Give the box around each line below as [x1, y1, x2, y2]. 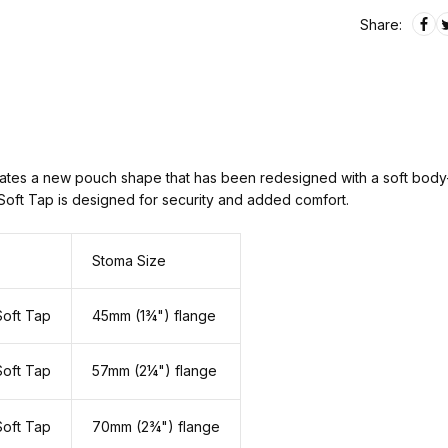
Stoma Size [91, 251, 166, 269]
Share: [359, 15, 402, 33]
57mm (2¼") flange [91, 361, 217, 379]
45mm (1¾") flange [91, 306, 216, 324]
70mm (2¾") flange [91, 417, 220, 435]
